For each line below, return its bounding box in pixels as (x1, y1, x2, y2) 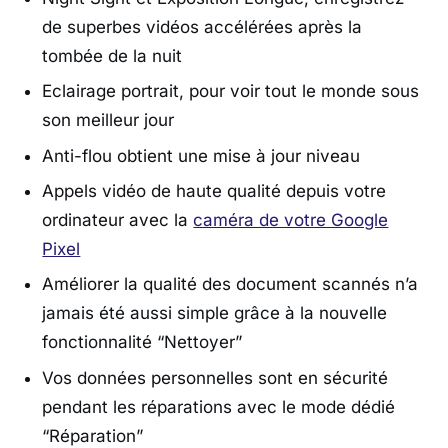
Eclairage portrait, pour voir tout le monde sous (42, 81, 420, 102)
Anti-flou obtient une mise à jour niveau (42, 145, 361, 166)
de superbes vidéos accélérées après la (42, 16, 363, 37)
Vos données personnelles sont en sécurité (42, 367, 389, 388)
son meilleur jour (42, 110, 175, 131)
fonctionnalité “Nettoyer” (42, 332, 243, 353)
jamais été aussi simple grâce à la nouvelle (42, 303, 388, 324)
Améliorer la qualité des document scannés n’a (42, 274, 419, 295)
